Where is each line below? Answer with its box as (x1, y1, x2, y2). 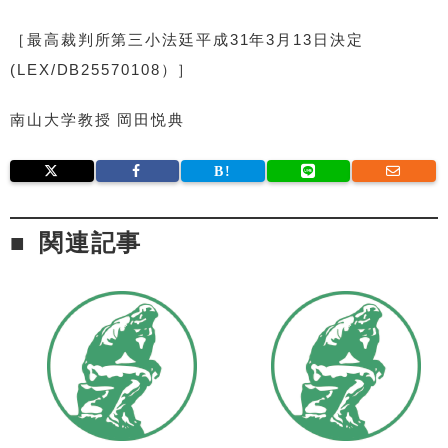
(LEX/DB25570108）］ (10, 60, 195, 78)
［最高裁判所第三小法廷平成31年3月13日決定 (10, 30, 364, 48)
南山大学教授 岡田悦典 (10, 110, 185, 128)
